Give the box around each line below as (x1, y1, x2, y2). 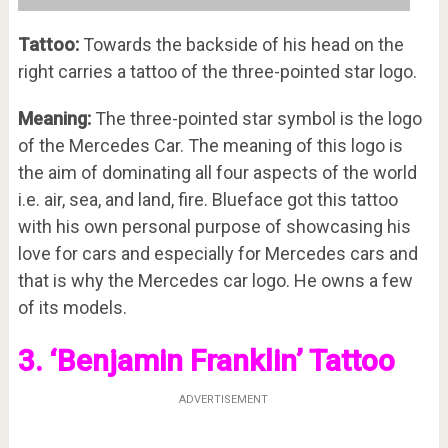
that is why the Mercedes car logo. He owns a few (17, 269, 413, 291)
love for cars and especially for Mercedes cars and (17, 242, 418, 264)
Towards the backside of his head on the (78, 33, 404, 55)
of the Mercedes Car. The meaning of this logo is (17, 134, 403, 156)
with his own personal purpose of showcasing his (17, 215, 411, 237)
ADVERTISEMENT (179, 392, 269, 406)
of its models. (17, 296, 127, 318)
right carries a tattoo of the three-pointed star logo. (17, 60, 417, 82)
